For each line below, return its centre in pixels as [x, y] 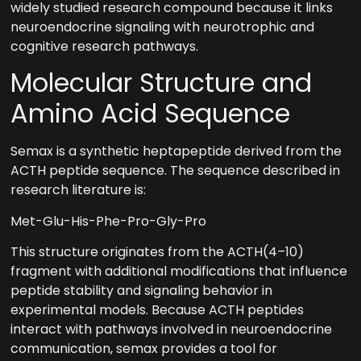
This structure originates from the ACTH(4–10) [158, 251]
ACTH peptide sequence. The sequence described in [176, 171]
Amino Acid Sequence [151, 114]
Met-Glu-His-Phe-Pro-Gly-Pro [109, 221]
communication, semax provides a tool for [144, 348]
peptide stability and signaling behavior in [142, 290]
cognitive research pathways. [105, 46]
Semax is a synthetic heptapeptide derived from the [176, 151]
